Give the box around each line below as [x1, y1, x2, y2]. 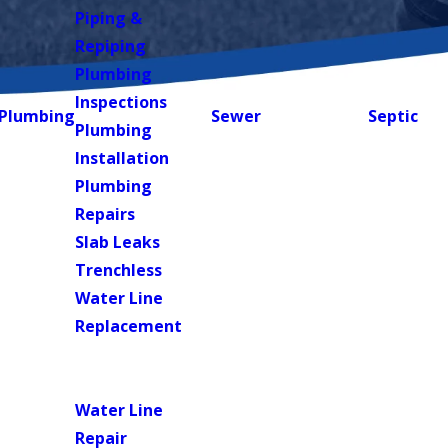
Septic [367, 105, 418, 127]
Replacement [75, 315, 183, 337]
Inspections [75, 91, 168, 113]
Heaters [90, 371, 156, 393]
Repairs [75, 203, 136, 225]
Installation [75, 147, 170, 169]
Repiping [75, 35, 147, 57]
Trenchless [75, 259, 163, 281]
